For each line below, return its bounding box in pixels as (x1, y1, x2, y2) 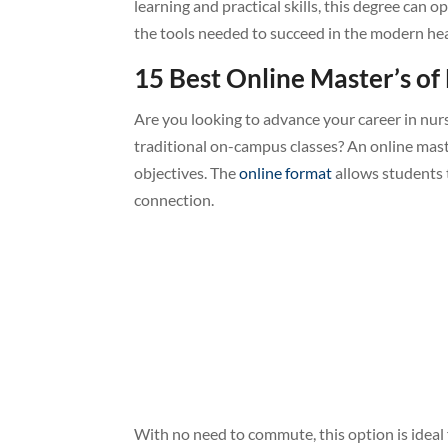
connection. (134, 189, 215, 209)
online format (239, 162, 333, 182)
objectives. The (134, 162, 240, 182)
